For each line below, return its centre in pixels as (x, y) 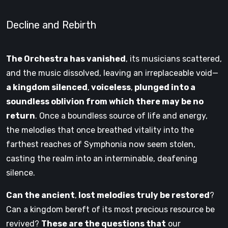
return (21, 116)
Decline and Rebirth (51, 25)
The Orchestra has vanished (66, 59)
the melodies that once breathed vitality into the (100, 130)
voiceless (110, 87)
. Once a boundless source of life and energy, (121, 116)
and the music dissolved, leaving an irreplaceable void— (112, 73)
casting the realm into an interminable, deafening (102, 158)
